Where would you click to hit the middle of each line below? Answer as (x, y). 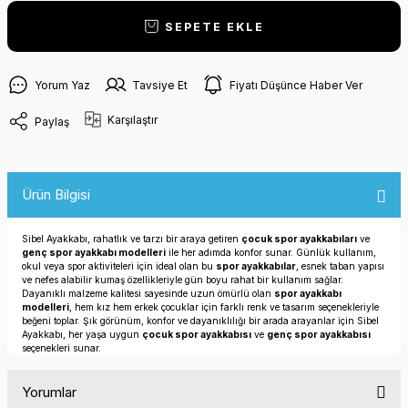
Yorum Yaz (62, 85)
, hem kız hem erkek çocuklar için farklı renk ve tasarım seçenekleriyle (224, 307)
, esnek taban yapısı (340, 266)
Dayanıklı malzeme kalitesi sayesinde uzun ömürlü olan (148, 293)
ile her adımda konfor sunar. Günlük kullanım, (271, 252)
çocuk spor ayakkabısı (197, 334)
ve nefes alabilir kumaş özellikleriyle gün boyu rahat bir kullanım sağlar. (183, 280)
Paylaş (52, 121)
